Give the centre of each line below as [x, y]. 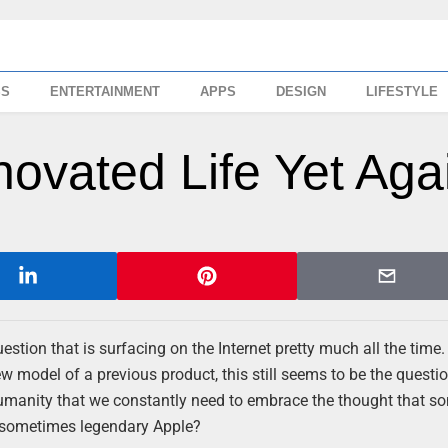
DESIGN [301, 91]
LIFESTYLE [402, 91]
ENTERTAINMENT [105, 91]
